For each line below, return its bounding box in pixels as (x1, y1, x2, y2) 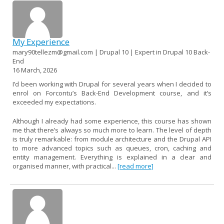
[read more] (117, 161, 153, 170)
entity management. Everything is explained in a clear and (12, 152, 211, 161)
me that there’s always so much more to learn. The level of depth (12, 125, 211, 134)
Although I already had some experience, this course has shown (12, 116, 211, 125)
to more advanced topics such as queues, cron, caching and (12, 143, 211, 152)
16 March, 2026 (12, 65, 57, 74)
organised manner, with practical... (12, 161, 117, 170)
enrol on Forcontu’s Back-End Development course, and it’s (12, 88, 211, 97)
